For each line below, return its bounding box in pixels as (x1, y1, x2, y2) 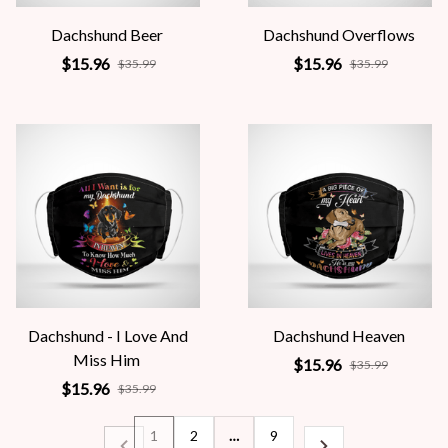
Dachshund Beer (50, 25, 163, 44)
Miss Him (73, 350, 140, 369)
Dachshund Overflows (262, 25, 415, 44)
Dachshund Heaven (272, 326, 405, 345)
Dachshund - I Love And (28, 326, 188, 345)
